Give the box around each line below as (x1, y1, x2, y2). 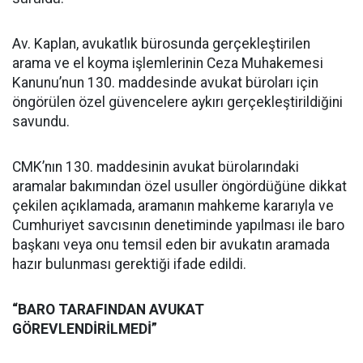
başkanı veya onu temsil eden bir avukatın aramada (12, 237, 330, 254)
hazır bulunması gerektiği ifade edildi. (12, 256, 246, 273)
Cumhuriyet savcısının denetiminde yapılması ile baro (12, 217, 344, 234)
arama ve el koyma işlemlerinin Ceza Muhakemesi (12, 55, 323, 72)
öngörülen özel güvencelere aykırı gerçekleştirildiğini (12, 94, 343, 111)
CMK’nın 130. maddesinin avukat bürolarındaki (12, 159, 299, 176)
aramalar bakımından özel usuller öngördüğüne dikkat (12, 178, 347, 195)
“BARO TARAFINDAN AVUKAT (12, 301, 204, 318)
